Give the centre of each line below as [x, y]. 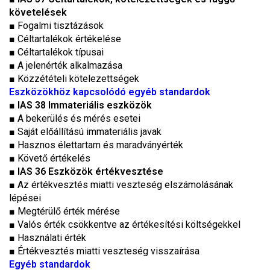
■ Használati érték [48, 238]
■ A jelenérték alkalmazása [66, 65]
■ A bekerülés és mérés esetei [75, 118]
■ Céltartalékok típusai [56, 52]
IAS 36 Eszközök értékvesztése [90, 171]
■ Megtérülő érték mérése [64, 211]
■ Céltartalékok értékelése [65, 39]
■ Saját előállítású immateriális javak [85, 132]
